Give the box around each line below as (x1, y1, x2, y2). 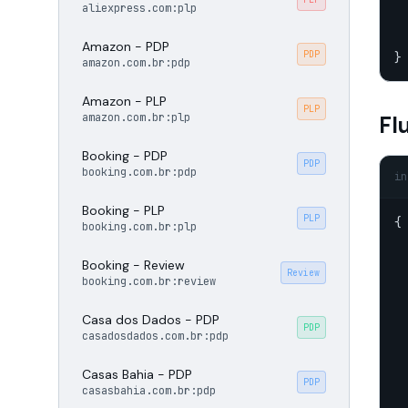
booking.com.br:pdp (82, 165, 197, 179)
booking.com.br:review (82, 274, 216, 289)
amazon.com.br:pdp (82, 56, 190, 70)
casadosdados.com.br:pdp (82, 329, 229, 343)
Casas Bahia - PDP (82, 366, 192, 382)
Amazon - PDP (82, 38, 169, 55)
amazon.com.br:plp (82, 110, 190, 125)
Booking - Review (82, 257, 185, 273)
